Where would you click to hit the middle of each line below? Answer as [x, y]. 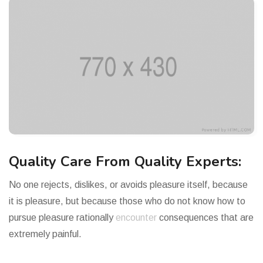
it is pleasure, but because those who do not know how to [127, 201]
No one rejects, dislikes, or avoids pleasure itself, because [128, 184]
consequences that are [206, 217]
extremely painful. [45, 234]
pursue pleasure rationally [62, 217]
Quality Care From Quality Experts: [125, 161]
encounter [137, 217]
